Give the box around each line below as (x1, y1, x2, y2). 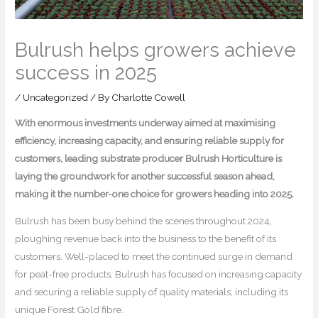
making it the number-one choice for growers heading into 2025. (15, 187, 295, 199)
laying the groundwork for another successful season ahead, (15, 170, 275, 182)
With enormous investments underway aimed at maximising (15, 116, 276, 128)
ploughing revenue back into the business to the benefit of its (15, 233, 277, 245)
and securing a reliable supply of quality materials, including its (15, 286, 289, 298)
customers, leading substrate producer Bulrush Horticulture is (15, 152, 283, 164)
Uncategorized (23, 92, 89, 104)
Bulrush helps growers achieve (15, 38, 297, 62)
